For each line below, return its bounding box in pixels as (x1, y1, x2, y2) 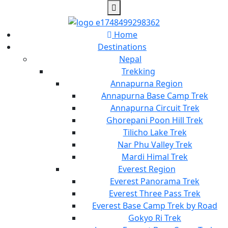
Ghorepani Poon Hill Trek (106, 114, 203, 126)
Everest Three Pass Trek (109, 187, 201, 199)
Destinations (98, 41, 147, 52)
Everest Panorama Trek (110, 175, 199, 187)
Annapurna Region (110, 77, 183, 89)
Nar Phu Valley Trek (117, 138, 192, 150)
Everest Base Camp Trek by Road (92, 199, 217, 211)
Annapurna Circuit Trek (110, 102, 199, 113)
